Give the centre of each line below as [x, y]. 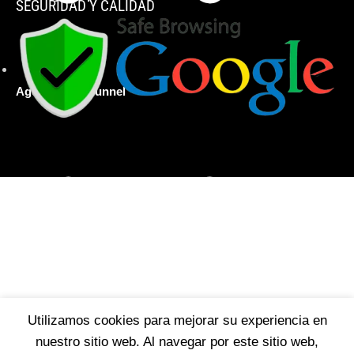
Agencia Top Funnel [71, 92]
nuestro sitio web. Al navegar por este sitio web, [177, 342]
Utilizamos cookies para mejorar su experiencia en [177, 321]
